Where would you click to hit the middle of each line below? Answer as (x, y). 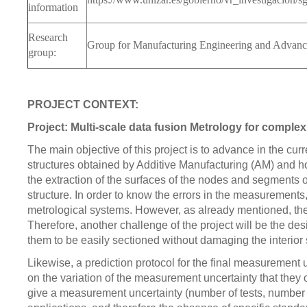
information (53, 7)
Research (48, 37)
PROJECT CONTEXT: (83, 105)
